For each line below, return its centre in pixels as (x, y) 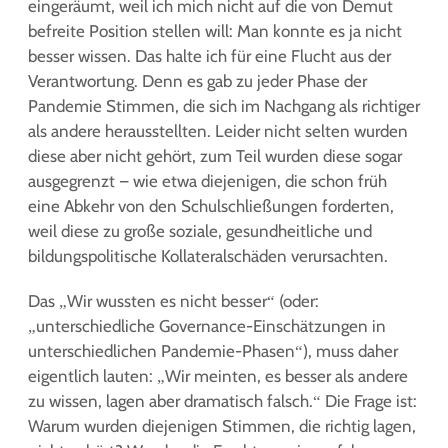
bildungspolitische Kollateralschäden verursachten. (208, 256)
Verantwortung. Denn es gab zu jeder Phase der (197, 81)
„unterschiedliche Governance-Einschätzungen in (207, 326)
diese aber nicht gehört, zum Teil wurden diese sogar (215, 156)
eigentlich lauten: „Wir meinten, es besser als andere (218, 376)
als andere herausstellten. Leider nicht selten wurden (218, 131)
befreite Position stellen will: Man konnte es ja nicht (215, 31)
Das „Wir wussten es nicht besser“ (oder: (173, 301)
